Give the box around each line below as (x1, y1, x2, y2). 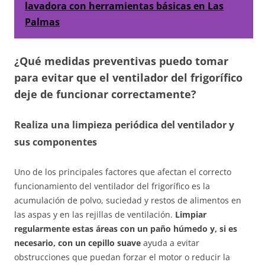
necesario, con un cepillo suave (14, 237, 141, 248)
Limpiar (175, 208, 206, 220)
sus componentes (14, 135, 97, 148)
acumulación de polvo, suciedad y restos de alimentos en (14, 194, 241, 206)
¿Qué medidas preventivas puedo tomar (14, 53, 228, 68)
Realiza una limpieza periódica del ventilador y (14, 118, 234, 131)
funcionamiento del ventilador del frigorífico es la (14, 180, 210, 192)
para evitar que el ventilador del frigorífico (14, 70, 243, 85)
